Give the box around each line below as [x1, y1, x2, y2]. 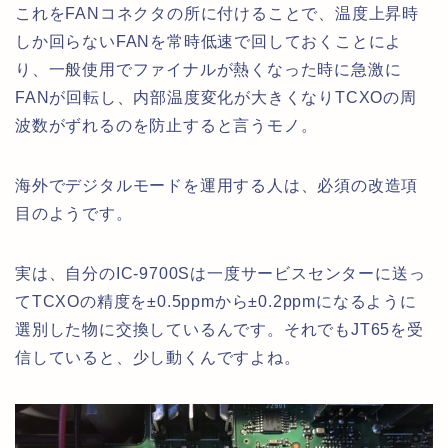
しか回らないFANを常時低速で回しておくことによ [15, 33, 403, 51]
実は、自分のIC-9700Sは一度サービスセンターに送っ [15, 265, 426, 283]
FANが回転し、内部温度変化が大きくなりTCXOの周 [15, 89, 417, 107]
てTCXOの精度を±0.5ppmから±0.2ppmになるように [15, 293, 417, 311]
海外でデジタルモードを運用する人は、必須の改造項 [15, 177, 419, 195]
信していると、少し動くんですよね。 [15, 349, 301, 367]
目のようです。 [15, 205, 133, 223]
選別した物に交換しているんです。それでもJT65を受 [15, 321, 424, 339]
